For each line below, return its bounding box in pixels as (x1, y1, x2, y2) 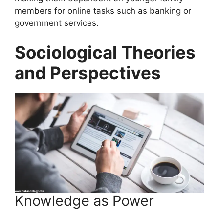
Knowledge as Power (15, 192, 154, 209)
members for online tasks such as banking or (15, 6, 191, 16)
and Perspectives (15, 62, 161, 83)
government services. (15, 18, 99, 28)
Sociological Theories (15, 42, 196, 63)
